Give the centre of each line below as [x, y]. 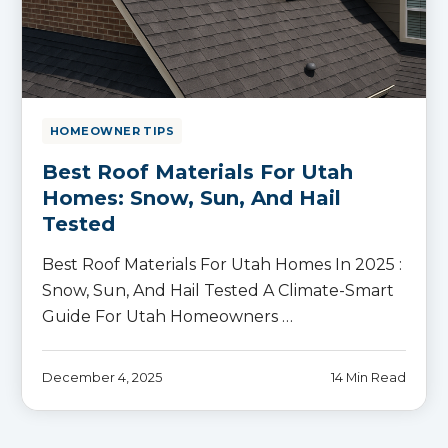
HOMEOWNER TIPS [112, 130]
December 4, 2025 [102, 377]
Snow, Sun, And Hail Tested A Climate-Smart [218, 290]
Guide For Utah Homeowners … [167, 316]
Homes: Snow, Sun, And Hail [191, 197]
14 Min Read [368, 377]
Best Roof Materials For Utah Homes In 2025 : [222, 264]
